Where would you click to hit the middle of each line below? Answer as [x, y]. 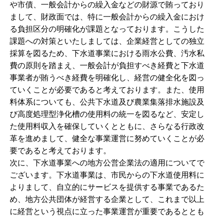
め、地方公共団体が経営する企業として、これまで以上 [107, 199]
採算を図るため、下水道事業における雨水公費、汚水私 [107, 53]
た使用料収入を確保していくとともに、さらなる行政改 [107, 126]
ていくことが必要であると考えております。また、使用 [107, 90]
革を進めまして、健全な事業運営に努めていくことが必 [107, 138]
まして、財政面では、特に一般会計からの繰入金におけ [107, 17]
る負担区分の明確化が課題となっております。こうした [107, 29]
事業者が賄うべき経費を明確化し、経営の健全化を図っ [107, 78]
